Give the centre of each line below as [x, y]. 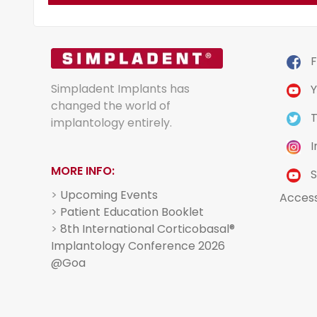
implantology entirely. [111, 123]
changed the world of [111, 106]
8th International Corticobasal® [148, 229]
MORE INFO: [83, 171]
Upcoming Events [109, 195]
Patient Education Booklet [132, 212]
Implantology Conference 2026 [138, 246]
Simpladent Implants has [120, 89]
